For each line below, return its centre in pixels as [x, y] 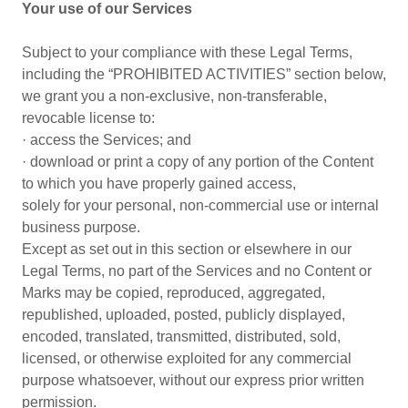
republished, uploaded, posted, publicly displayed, [184, 315]
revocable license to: [88, 118]
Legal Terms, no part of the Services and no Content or [197, 271]
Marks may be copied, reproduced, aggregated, [173, 293]
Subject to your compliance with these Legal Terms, [187, 52]
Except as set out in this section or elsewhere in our [187, 249]
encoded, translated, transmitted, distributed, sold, [181, 337]
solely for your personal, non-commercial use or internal [200, 205]
